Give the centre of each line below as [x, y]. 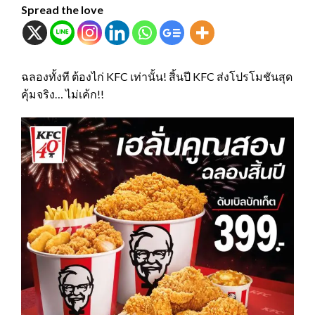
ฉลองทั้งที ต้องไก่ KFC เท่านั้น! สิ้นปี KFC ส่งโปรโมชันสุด [157, 77]
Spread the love [62, 10]
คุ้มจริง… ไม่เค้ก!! [63, 94]
